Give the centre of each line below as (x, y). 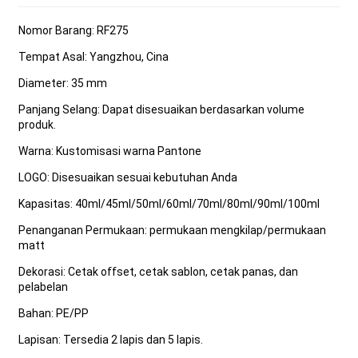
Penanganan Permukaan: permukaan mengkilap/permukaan (172, 230)
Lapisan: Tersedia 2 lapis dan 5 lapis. (110, 340)
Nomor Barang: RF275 (73, 30)
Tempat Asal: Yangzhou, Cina (93, 57)
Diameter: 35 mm (62, 83)
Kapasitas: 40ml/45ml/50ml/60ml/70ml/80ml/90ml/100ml (169, 204)
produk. (37, 125)
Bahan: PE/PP (53, 313)
